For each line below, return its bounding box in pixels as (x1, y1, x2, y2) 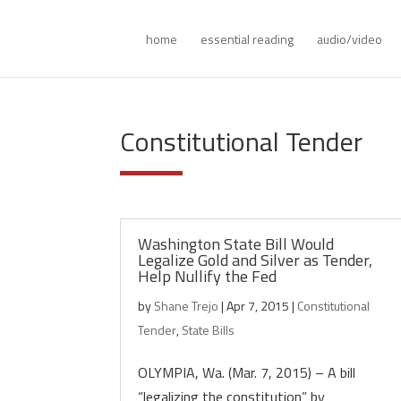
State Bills (182, 320, 235, 339)
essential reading (200, 30, 294, 48)
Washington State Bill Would (138, 232, 335, 256)
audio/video (317, 30, 383, 48)
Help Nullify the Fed (138, 264, 277, 288)
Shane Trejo (154, 296, 219, 315)
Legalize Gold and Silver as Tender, (138, 248, 373, 272)
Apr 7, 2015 (226, 296, 290, 315)
